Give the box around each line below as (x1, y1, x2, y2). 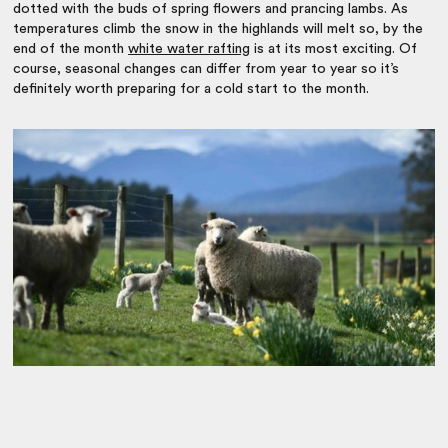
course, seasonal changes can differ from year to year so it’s (13, 61, 400, 76)
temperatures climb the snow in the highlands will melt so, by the (13, 21, 424, 36)
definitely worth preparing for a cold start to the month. (13, 81, 374, 96)
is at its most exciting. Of (250, 41, 418, 56)
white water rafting (128, 41, 251, 56)
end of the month (13, 41, 129, 56)
